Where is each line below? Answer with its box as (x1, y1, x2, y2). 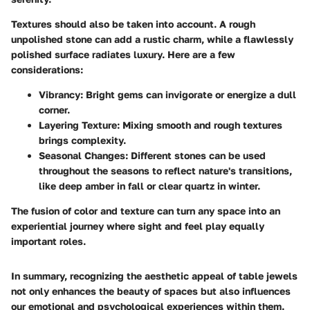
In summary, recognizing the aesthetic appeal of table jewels (11, 269, 298, 282)
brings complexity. (39, 134, 126, 146)
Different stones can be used (128, 149, 266, 161)
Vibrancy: (39, 88, 83, 100)
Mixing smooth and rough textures (120, 118, 282, 131)
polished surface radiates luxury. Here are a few (11, 48, 235, 60)
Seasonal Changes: (39, 149, 128, 161)
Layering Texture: (39, 118, 120, 131)
